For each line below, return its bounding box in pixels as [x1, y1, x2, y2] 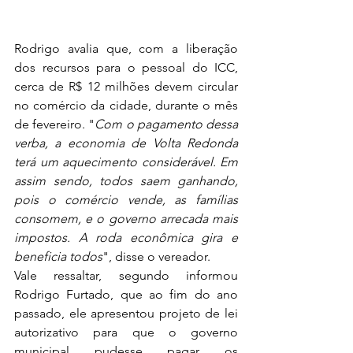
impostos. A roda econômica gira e [14, 229, 238, 245]
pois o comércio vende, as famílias [14, 191, 238, 207]
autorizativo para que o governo [14, 324, 238, 340]
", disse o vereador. [102, 248, 210, 264]
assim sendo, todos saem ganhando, [14, 173, 238, 188]
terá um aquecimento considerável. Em [14, 154, 238, 169]
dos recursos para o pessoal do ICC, [14, 59, 238, 75]
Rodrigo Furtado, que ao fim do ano [14, 286, 238, 302]
